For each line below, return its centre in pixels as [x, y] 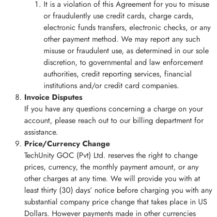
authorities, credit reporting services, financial [118, 74]
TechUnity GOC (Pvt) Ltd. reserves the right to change [111, 155]
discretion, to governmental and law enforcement [123, 62]
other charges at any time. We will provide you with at [112, 179]
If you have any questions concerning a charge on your [114, 109]
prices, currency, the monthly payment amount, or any [111, 167]
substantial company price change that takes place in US [116, 202]
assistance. [41, 132]
